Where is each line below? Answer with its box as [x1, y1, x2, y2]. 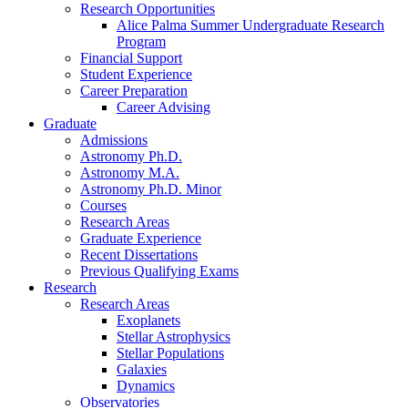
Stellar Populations [117, 345, 224, 362]
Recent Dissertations [80, 247, 198, 263]
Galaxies [117, 362, 167, 378]
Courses [80, 198, 127, 214]
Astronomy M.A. [80, 165, 179, 181]
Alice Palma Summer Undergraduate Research [117, 17, 384, 34]
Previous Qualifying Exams [80, 263, 239, 280]
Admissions [80, 132, 148, 148]
